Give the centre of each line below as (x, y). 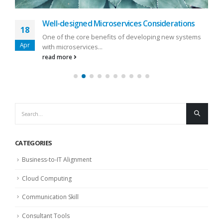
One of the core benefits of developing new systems (122, 37)
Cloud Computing (47, 178)
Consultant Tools (46, 216)
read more (58, 57)
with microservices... (72, 47)
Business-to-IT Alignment (57, 159)
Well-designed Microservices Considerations (119, 24)
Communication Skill (50, 197)
